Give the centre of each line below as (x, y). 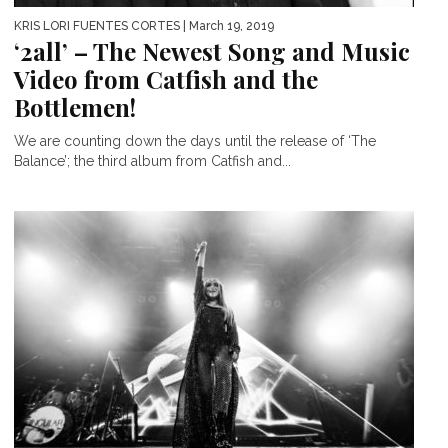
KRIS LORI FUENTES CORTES (97, 25)
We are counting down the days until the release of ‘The (195, 140)
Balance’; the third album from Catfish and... (152, 160)
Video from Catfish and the (166, 78)
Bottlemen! (75, 106)
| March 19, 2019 (227, 25)
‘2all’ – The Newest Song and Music (212, 50)
